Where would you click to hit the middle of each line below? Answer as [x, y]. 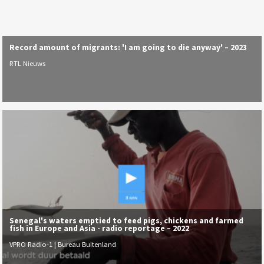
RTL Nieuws [28, 64]
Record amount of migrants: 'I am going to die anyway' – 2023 [128, 47]
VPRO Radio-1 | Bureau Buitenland [63, 245]
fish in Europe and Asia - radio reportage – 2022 [100, 228]
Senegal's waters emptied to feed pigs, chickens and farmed [127, 220]
